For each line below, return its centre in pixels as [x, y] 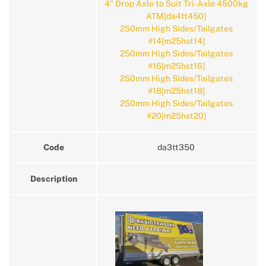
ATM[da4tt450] [176, 16]
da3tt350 [176, 147]
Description [54, 179]
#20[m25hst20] [176, 116]
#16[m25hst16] [176, 66]
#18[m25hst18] [176, 91]
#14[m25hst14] [176, 41]
